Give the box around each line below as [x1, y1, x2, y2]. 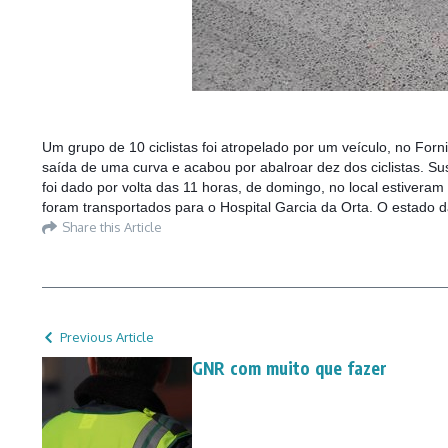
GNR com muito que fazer [192, 357, 388, 380]
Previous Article [60, 329, 154, 346]
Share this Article [62, 218, 162, 235]
